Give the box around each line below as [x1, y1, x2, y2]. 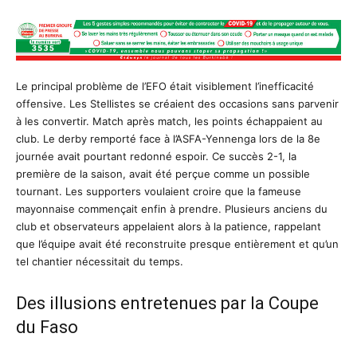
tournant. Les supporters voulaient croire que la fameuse [16, 184, 301, 198]
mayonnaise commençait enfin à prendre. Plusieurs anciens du [16, 202, 328, 215]
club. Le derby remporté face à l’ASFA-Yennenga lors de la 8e [16, 131, 320, 145]
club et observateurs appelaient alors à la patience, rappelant [16, 219, 321, 233]
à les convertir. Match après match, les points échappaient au [16, 114, 323, 127]
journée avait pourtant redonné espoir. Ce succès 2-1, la [16, 149, 296, 163]
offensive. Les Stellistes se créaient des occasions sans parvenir [16, 96, 339, 110]
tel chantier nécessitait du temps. [16, 254, 183, 268]
